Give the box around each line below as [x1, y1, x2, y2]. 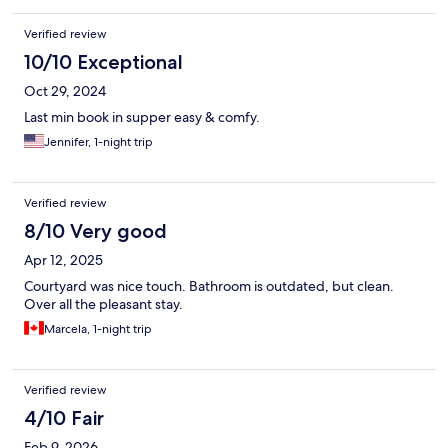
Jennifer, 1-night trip [44, 134, 153, 151]
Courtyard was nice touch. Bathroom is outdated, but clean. [24, 277, 394, 296]
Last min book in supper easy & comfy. [24, 108, 260, 127]
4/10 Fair [24, 406, 104, 431]
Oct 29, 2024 [24, 82, 106, 101]
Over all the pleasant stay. [24, 295, 183, 314]
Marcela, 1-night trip [44, 321, 152, 338]
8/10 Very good [24, 219, 167, 244]
